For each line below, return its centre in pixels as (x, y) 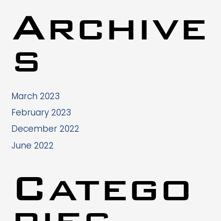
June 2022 (32, 145)
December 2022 (45, 129)
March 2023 (35, 96)
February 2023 (41, 112)
